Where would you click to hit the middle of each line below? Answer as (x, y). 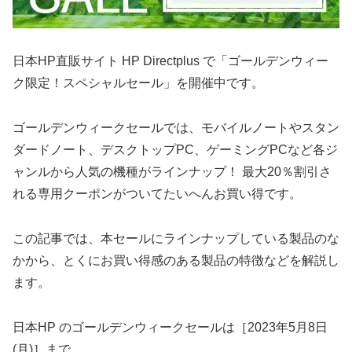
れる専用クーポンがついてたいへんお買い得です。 (157, 194)
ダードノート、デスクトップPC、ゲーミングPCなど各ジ (175, 150)
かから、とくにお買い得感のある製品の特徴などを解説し (176, 261)
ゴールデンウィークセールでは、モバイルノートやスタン (176, 128)
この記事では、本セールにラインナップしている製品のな (176, 239)
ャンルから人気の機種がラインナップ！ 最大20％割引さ (172, 172)
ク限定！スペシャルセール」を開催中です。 (138, 83)
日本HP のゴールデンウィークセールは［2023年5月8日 (170, 327)
